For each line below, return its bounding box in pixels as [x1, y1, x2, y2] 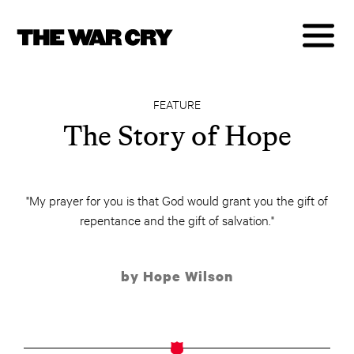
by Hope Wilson [121, 267, 233, 285]
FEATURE [153, 96, 201, 111]
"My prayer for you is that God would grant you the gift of [26, 191, 328, 208]
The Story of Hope [62, 119, 292, 153]
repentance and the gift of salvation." [80, 211, 274, 228]
